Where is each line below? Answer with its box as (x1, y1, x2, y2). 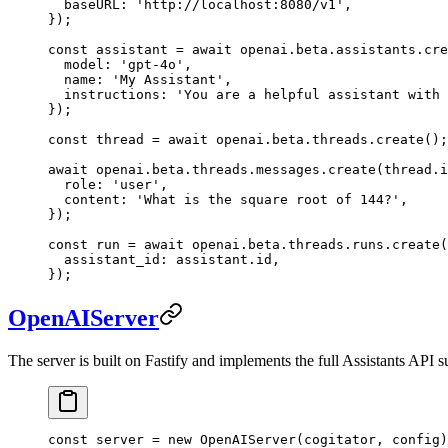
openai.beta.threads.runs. (184, 237, 392, 253)
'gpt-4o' (120, 57, 184, 73)
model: (48, 57, 120, 73)
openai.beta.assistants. (232, 42, 424, 58)
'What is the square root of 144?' (136, 192, 400, 208)
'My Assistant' (112, 72, 224, 88)
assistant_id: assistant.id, (48, 252, 280, 268)
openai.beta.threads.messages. (88, 162, 328, 178)
